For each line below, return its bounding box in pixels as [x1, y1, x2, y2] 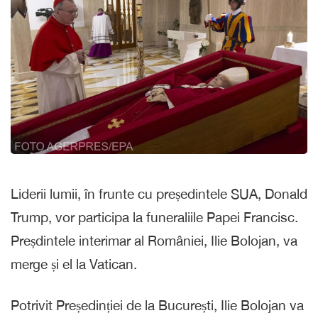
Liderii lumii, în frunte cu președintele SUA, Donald [11, 186, 307, 202]
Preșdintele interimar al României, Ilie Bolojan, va [11, 233, 297, 249]
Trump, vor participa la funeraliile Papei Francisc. [11, 209, 298, 226]
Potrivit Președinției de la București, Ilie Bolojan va [11, 297, 304, 314]
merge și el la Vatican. [11, 256, 137, 273]
